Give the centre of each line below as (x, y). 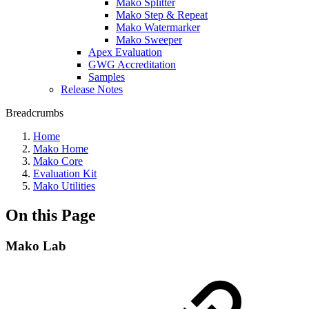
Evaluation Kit (65, 173)
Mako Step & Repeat (162, 14)
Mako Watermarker (158, 27)
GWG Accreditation (132, 64)
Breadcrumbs (34, 112)
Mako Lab (36, 246)
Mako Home (61, 148)
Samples (107, 77)
